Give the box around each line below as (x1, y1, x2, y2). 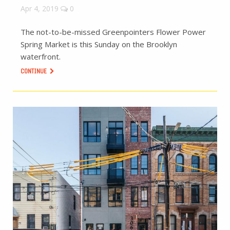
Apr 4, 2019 (21, 4, 59, 13)
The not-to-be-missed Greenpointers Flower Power (21, 27, 206, 37)
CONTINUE (21, 67, 48, 75)
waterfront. (21, 51, 61, 62)
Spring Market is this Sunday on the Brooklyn (21, 39, 177, 49)
